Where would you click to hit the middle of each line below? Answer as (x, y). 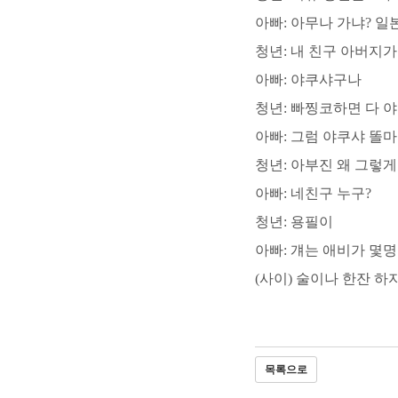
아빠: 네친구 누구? (313, 194)
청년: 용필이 (294, 222)
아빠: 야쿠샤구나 (308, 80)
